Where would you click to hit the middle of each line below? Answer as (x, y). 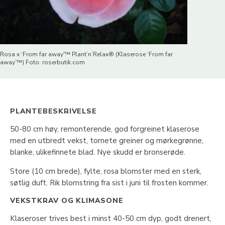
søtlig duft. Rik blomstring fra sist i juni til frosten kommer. (109, 183)
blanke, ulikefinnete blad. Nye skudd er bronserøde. (98, 152)
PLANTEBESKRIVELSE (53, 111)
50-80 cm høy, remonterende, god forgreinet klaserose (105, 129)
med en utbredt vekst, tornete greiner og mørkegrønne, (107, 140)
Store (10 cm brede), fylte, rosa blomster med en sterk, (106, 171)
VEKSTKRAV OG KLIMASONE (67, 200)
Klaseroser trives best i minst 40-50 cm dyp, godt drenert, (111, 218)
